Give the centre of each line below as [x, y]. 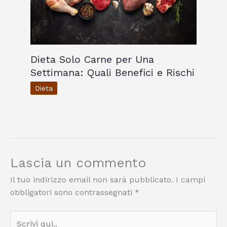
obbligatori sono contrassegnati [72, 193]
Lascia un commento [78, 163]
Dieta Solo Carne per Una [92, 60]
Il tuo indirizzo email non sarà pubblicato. [92, 180]
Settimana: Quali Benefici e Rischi [112, 73]
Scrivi [20, 217]
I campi [191, 180]
